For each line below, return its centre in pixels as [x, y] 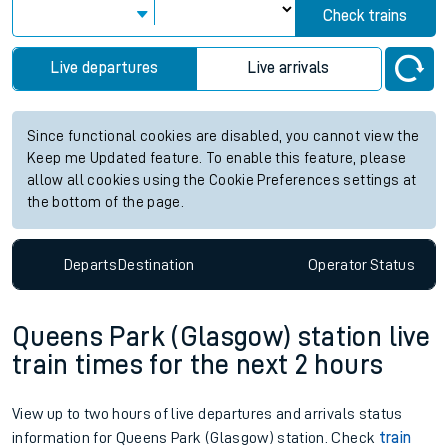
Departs [90, 264]
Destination [156, 264]
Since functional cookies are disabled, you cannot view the [223, 136]
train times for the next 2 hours [198, 365]
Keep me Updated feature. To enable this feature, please [217, 158]
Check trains [365, 16]
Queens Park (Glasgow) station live [221, 337]
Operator [337, 264]
